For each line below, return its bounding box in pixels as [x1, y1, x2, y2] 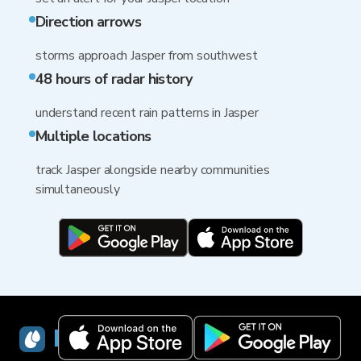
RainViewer [53, 323, 178, 355]
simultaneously [35, 180, 120, 198]
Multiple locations [35, 127, 151, 146]
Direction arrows [35, 12, 141, 31]
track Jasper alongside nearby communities [35, 161, 270, 179]
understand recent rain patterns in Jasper [35, 104, 259, 122]
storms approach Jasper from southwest [35, 47, 258, 64]
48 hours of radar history [35, 69, 193, 89]
